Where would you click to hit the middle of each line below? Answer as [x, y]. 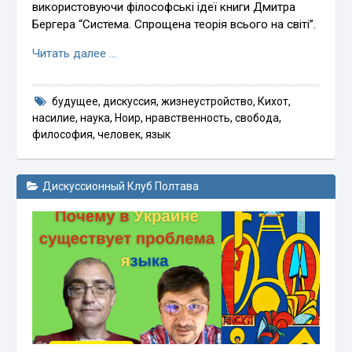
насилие [54, 118]
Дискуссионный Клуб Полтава [120, 187]
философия [63, 135]
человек [119, 135]
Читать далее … [75, 54]
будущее [75, 102]
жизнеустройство [207, 102]
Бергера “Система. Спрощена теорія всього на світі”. [174, 25]
